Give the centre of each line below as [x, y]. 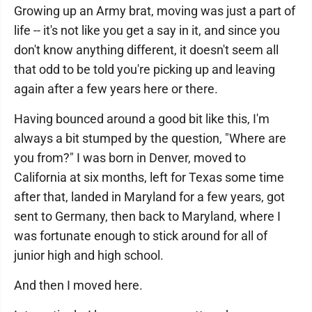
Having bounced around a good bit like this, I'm [142, 119]
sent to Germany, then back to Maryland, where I [147, 216]
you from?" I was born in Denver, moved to [130, 158]
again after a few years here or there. [116, 89]
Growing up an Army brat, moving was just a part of [155, 11]
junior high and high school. [89, 255]
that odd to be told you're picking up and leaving [145, 69]
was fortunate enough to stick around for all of [141, 236]
